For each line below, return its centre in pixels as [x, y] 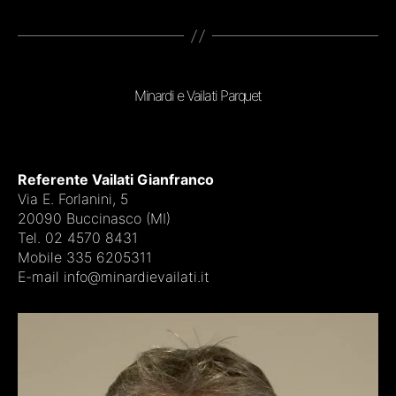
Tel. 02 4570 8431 [78, 238]
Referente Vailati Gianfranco [116, 180]
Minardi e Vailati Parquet [198, 96]
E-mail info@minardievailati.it [114, 277]
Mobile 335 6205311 [85, 258]
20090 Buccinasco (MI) [94, 219]
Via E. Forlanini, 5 [73, 199]
